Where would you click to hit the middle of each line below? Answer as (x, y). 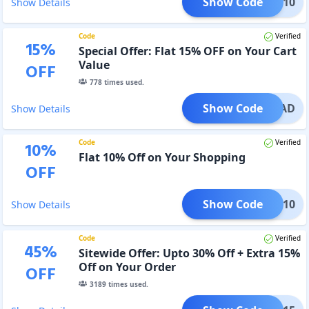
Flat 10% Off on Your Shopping (162, 157)
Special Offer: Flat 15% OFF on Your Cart (187, 51)
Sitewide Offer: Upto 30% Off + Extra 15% (189, 253)
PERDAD (273, 108)
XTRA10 (275, 204)
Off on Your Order (127, 267)
